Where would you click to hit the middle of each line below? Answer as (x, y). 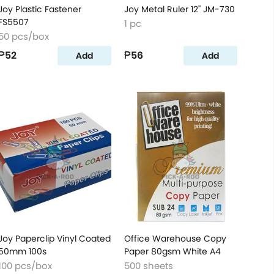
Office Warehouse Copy (175, 239)
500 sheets (148, 266)
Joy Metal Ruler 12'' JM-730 (179, 9)
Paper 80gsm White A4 (172, 251)
